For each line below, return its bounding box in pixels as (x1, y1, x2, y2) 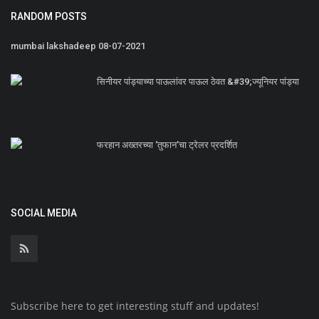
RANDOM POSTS (11, 11, 87, 23)
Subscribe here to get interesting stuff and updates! (11, 299, 259, 313)
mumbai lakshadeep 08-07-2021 (11, 41, 145, 52)
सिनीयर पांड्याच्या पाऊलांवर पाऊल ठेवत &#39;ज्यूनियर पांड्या (97, 76, 299, 88)
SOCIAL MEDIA (11, 207, 77, 219)
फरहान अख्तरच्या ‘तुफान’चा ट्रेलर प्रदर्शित (97, 140, 237, 151)
